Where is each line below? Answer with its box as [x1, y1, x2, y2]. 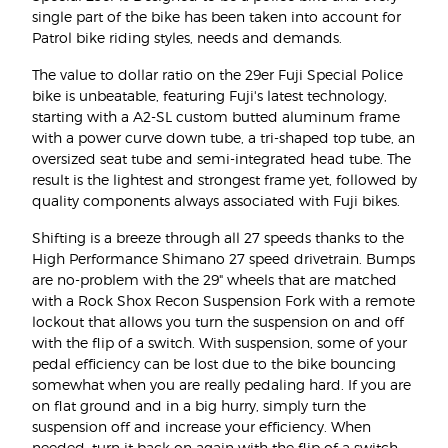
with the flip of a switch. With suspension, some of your [32, 334, 407, 352]
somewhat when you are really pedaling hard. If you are [32, 376, 411, 394]
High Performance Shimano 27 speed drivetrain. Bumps [32, 250, 415, 268]
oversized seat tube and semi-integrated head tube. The [32, 150, 411, 168]
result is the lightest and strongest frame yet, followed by [32, 171, 417, 189]
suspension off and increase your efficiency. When [32, 418, 371, 436]
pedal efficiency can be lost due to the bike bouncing [32, 355, 396, 373]
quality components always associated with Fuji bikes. [32, 192, 400, 210]
